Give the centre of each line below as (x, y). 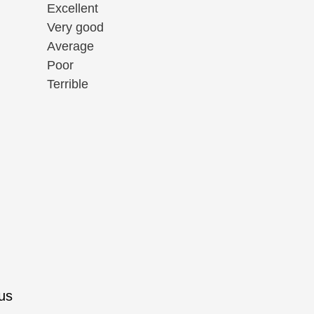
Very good (75, 28)
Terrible (67, 84)
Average (70, 47)
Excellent (72, 9)
